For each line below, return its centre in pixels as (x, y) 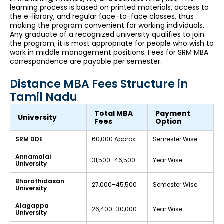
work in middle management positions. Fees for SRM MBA (109, 52)
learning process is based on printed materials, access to (109, 7)
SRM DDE (29, 139)
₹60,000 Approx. (114, 139)
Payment (173, 114)
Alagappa (32, 206)
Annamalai (33, 157)
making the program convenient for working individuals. (107, 25)
